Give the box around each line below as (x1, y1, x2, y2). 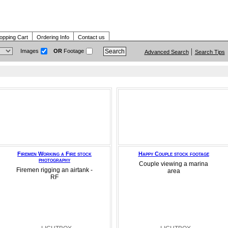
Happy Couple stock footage (138, 151, 209, 157)
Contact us (78, 34, 105, 40)
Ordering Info (37, 34, 69, 40)
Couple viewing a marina (139, 160, 208, 167)
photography (39, 157, 70, 163)
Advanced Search (144, 49, 189, 55)
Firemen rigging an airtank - (16, 166, 93, 174)
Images (20, 48, 39, 54)
